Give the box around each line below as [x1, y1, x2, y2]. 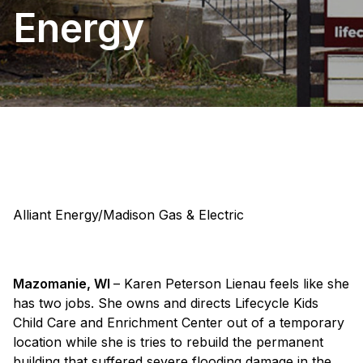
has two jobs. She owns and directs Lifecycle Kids [13, 295, 318, 312]
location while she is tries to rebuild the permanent [13, 334, 323, 351]
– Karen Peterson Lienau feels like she [113, 275, 349, 293]
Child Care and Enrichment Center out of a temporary [13, 314, 344, 331]
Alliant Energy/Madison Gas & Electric [13, 207, 244, 224]
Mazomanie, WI [13, 275, 113, 293]
